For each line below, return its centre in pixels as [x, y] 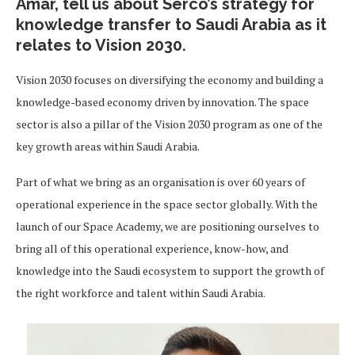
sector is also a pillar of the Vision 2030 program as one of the [169, 124]
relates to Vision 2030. [101, 46]
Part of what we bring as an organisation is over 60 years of [160, 182]
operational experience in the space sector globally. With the [167, 204]
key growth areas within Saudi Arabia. [109, 147]
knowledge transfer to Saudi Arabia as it [171, 25]
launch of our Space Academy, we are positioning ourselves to [168, 227]
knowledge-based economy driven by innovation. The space [162, 102]
